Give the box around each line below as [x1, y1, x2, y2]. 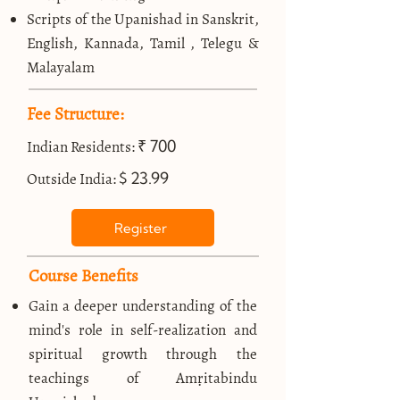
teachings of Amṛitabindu [29, 368, 257, 388]
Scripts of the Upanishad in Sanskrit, [27, 9, 259, 29]
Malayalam [27, 57, 95, 78]
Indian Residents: [27, 137, 135, 157]
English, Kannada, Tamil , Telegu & [27, 33, 259, 54]
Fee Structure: [27, 103, 124, 126]
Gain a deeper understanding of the [29, 296, 257, 316]
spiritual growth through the [29, 344, 257, 364]
